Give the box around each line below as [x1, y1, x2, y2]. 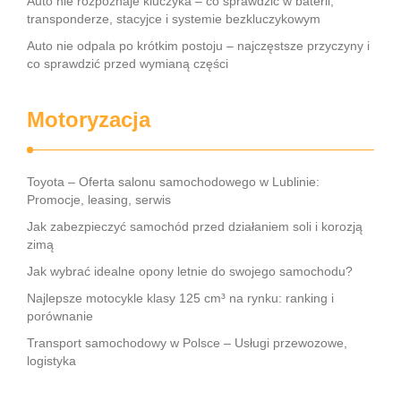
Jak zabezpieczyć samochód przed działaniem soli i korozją [27, 219, 363, 234]
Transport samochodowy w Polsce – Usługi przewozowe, [27, 336, 347, 350]
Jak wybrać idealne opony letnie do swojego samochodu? [27, 264, 353, 278]
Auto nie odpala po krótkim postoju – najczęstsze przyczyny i [27, 38, 370, 53]
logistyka [27, 354, 76, 368]
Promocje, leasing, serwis [27, 192, 171, 207]
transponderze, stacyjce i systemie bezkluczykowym [27, 12, 320, 26]
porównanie [27, 309, 93, 323]
